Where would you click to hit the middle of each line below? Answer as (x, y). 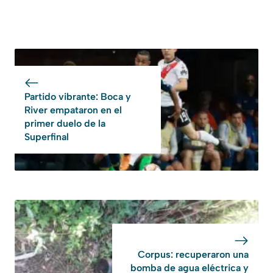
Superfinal (47, 136)
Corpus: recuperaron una (193, 254)
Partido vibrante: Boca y (78, 96)
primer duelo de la (65, 123)
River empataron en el (73, 110)
